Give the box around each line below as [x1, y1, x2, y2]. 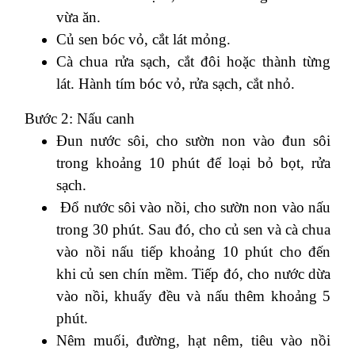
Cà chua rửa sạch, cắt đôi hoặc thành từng [56, 52, 330, 70]
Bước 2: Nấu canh [25, 109, 135, 127]
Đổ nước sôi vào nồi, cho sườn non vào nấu [56, 198, 330, 216]
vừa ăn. [56, 8, 101, 25]
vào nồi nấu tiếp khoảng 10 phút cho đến [56, 242, 330, 260]
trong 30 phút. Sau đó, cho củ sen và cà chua [56, 220, 330, 238]
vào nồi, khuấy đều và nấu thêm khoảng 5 [56, 287, 330, 304]
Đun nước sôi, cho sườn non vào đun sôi [56, 132, 330, 149]
